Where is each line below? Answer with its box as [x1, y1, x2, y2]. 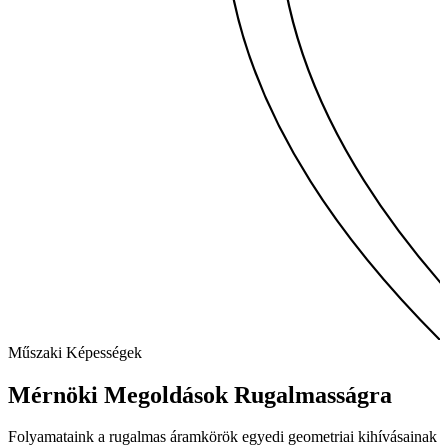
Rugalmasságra [234, 381, 392, 408]
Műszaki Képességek [8, 343, 142, 361]
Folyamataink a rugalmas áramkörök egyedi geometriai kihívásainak [8, 428, 437, 446]
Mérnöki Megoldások [8, 381, 228, 408]
